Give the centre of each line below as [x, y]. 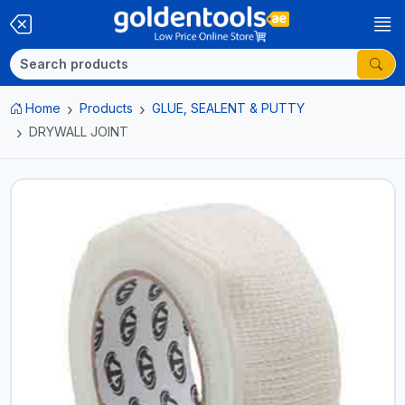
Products [106, 108]
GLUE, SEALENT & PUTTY [228, 108]
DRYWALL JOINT [78, 132]
